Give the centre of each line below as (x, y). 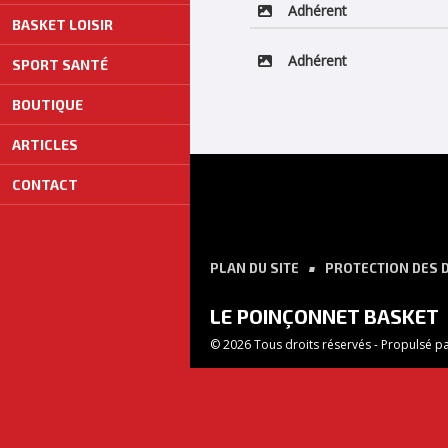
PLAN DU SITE (254, 268)
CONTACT (45, 185)
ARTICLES (45, 145)
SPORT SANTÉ (60, 65)
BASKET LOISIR (62, 25)
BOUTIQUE (47, 105)
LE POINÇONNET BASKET (324, 316)
